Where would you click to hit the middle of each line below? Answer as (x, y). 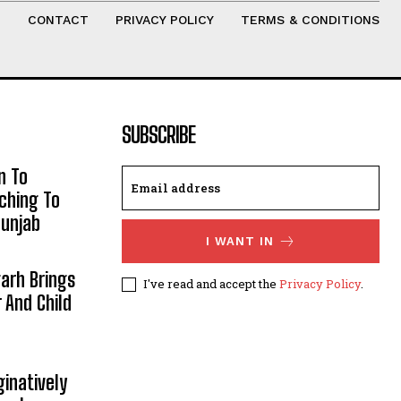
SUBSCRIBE (158, 134)
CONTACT (58, 19)
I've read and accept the (211, 283)
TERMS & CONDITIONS (310, 19)
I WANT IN (239, 241)
